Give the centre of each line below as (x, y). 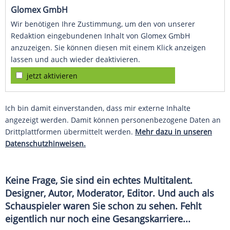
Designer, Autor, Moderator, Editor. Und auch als (110, 193)
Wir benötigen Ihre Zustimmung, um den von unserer (103, 24)
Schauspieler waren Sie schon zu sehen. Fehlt (103, 206)
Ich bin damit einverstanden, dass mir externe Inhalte (98, 108)
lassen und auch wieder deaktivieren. (75, 60)
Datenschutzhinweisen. (45, 144)
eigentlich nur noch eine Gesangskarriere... (98, 219)
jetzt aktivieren (52, 76)
